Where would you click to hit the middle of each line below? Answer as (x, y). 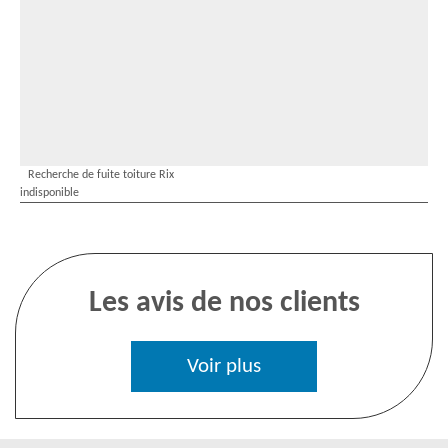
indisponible (49, 193)
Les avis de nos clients (224, 303)
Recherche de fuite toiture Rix (101, 175)
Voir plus (224, 366)
